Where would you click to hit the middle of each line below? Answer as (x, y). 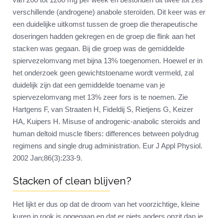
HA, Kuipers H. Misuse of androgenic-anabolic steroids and (106, 122)
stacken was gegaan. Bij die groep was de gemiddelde (99, 49)
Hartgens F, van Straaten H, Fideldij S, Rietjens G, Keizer (103, 109)
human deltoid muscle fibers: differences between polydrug (106, 134)
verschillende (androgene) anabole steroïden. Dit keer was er (109, 12)
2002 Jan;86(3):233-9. (47, 158)
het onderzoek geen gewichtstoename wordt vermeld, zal (103, 73)
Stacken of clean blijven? (72, 181)
